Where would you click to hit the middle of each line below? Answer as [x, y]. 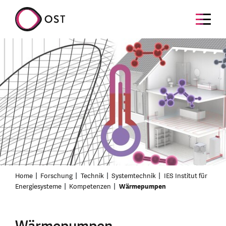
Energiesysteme [38, 186]
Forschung [57, 176]
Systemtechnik [134, 176]
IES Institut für [185, 176]
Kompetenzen [90, 186]
